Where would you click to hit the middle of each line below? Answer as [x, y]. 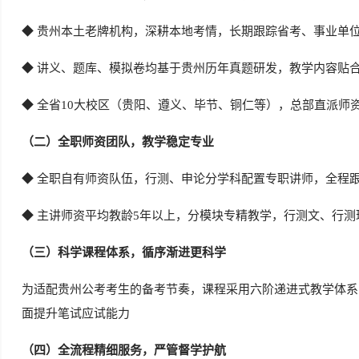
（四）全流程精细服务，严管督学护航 [124, 350]
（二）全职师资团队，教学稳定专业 [118, 142]
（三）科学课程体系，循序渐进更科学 [124, 252]
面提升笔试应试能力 [76, 313]
